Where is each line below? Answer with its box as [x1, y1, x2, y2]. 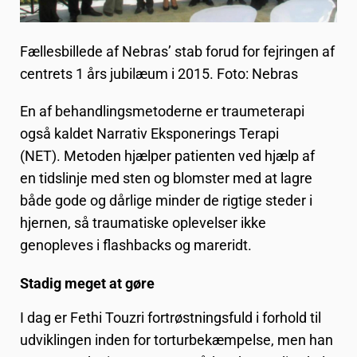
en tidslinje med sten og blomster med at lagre [20, 170, 312, 187]
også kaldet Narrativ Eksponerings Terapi [20, 125, 279, 143]
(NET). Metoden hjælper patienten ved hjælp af [20, 147, 315, 165]
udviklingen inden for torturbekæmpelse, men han [20, 331, 333, 348]
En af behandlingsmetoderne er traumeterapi [20, 103, 304, 120]
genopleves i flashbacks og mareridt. [20, 237, 252, 254]
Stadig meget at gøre [20, 275, 155, 292]
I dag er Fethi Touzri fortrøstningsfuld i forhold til [20, 308, 321, 326]
